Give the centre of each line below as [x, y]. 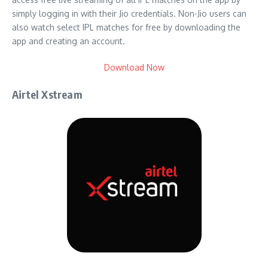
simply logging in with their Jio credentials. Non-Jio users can [129, 13]
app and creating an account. [68, 41]
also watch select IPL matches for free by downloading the [126, 27]
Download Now [134, 67]
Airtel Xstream [47, 94]
